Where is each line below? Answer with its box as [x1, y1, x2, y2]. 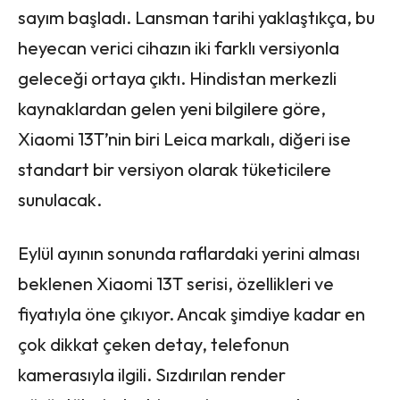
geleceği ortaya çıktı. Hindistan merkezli [18, 66, 337, 89]
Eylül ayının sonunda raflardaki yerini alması [18, 241, 360, 264]
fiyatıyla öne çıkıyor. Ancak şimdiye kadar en [18, 302, 365, 325]
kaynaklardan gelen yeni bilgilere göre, [18, 96, 326, 120]
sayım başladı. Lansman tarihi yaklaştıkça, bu [18, 5, 375, 29]
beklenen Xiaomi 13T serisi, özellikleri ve [18, 271, 334, 295]
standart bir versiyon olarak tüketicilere [18, 157, 331, 180]
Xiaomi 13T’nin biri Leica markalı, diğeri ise [18, 127, 351, 150]
